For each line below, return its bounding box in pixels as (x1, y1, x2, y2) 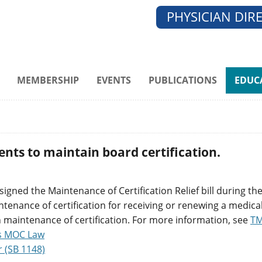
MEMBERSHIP (17, 74, 79, 87)
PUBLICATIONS (149, 74, 217, 87)
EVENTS (96, 74, 131, 87)
